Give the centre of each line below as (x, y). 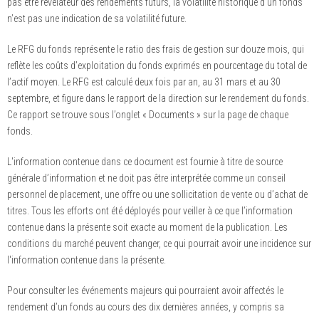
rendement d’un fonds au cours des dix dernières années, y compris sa (146, 307)
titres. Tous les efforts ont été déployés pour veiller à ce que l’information (150, 211)
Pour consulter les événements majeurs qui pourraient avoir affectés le (145, 291)
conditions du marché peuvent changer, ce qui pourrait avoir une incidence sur (159, 244)
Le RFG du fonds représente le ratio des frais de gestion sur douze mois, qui (156, 49)
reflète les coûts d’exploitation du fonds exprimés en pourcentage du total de (157, 66)
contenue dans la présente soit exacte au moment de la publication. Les (147, 228)
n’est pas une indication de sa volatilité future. (97, 19)
